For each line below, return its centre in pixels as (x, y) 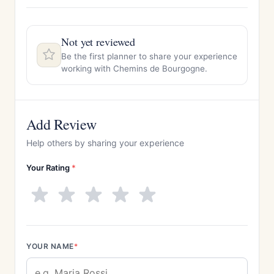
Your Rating (49, 168)
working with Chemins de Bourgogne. (134, 68)
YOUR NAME (50, 246)
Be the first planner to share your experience (149, 56)
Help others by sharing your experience (105, 143)
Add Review (61, 124)
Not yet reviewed (98, 42)
